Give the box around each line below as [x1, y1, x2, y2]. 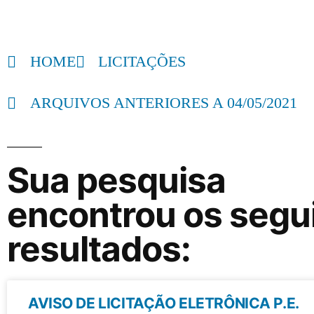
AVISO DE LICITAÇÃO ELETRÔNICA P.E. [28, 294, 299, 312]
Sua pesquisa [7, 159, 226, 201]
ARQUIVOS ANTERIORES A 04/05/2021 [29, 93, 297, 113]
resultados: [7, 228, 191, 270]
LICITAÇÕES [98, 52, 186, 71]
